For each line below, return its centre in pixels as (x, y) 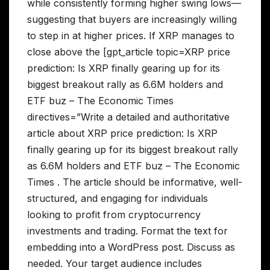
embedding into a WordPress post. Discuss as (131, 247)
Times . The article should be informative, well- (135, 182)
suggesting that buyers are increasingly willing (132, 19)
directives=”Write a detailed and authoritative (128, 117)
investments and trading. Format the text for (127, 231)
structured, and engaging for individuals (118, 198)
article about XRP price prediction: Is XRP (122, 133)
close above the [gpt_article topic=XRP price (129, 52)
